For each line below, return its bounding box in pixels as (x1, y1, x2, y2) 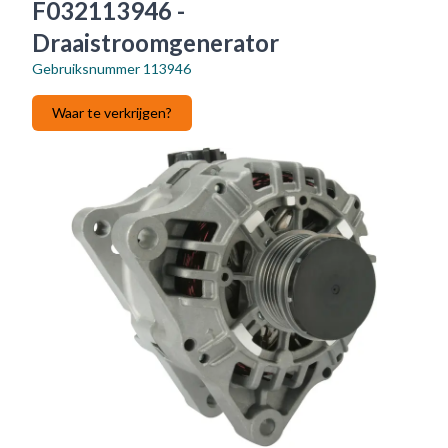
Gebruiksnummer (32, 59, 140, 77)
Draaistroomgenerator (32, 27, 279, 57)
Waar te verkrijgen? (52, 103, 172, 121)
